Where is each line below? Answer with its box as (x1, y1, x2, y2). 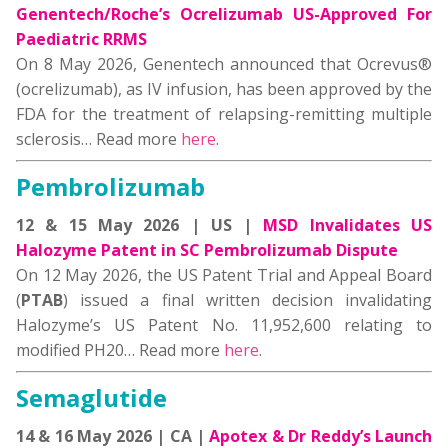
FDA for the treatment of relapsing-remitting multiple (16, 103, 432, 126)
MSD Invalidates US (263, 214, 433, 237)
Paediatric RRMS (16, 28, 147, 51)
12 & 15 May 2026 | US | (16, 214, 264, 237)
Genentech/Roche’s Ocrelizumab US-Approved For (16, 3, 432, 26)
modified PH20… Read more (16, 339, 224, 362)
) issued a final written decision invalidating (63, 289, 432, 312)
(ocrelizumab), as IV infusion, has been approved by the (16, 78, 432, 101)
